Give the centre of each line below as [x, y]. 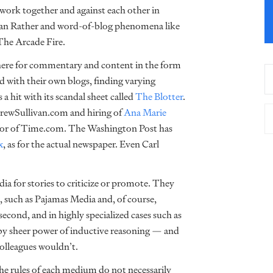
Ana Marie [145, 112]
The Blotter [159, 97]
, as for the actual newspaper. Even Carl [81, 144]
